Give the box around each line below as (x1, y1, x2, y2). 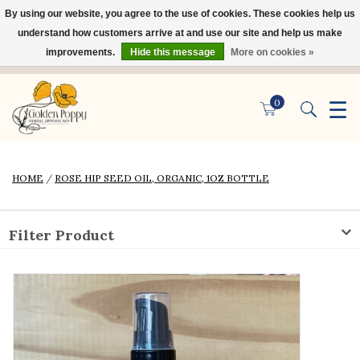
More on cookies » (231, 47, 314, 58)
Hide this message (130, 47, 215, 58)
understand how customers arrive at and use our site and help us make (18, 27, 342, 39)
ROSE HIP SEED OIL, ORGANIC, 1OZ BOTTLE (55, 171, 269, 184)
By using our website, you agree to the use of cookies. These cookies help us (5, 8, 355, 19)
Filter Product (9, 225, 114, 244)
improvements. (46, 47, 117, 58)
